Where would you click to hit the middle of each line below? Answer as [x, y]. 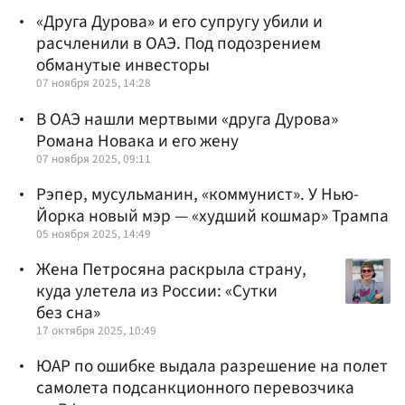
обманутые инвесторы [123, 66]
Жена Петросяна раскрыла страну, [171, 269]
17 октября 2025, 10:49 [96, 330]
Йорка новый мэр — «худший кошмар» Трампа [212, 216]
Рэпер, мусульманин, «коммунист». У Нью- [198, 194]
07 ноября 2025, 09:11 [94, 158]
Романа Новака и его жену [137, 141]
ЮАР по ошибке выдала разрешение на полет [212, 367]
